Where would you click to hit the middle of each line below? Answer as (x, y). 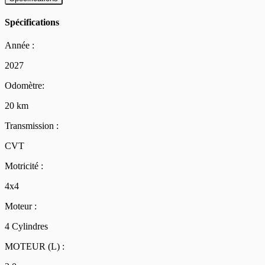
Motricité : (24, 166)
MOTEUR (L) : (35, 247)
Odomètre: (25, 86)
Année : (20, 46)
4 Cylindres (26, 227)
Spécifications (32, 22)
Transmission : (32, 126)
